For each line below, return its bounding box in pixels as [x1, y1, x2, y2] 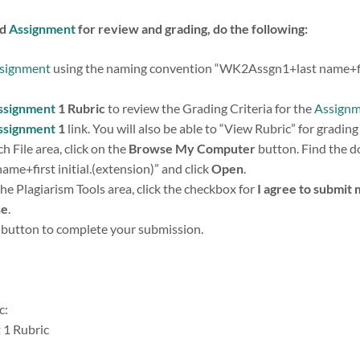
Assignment [9, 20, 76, 36]
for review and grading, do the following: [76, 20, 308, 36]
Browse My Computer [129, 140, 256, 156]
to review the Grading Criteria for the [108, 100, 314, 116]
